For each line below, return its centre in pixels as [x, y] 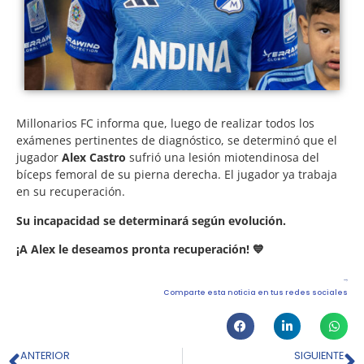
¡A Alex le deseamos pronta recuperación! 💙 [140, 249]
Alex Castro [94, 158]
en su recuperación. [71, 192]
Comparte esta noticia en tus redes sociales [256, 292]
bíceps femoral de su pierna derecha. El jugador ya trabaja [177, 175]
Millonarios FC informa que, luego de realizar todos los [165, 123]
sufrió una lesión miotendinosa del [223, 158]
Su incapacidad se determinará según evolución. [151, 220]
